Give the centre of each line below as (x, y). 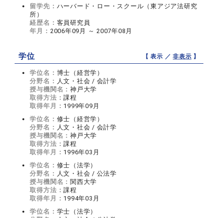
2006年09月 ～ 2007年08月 (91, 31)
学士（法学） (77, 211)
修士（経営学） (80, 119)
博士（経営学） (80, 73)
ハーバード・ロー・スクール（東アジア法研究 (127, 6)
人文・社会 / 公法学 (87, 173)
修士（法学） (77, 165)
